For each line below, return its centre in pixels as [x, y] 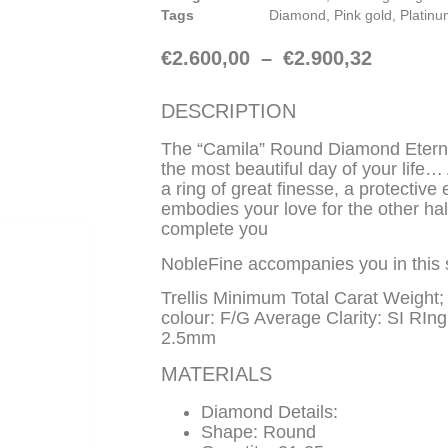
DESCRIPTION [228, 111]
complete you [214, 229]
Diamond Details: [269, 412]
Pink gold [363, 15]
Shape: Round [258, 432]
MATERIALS [216, 374]
